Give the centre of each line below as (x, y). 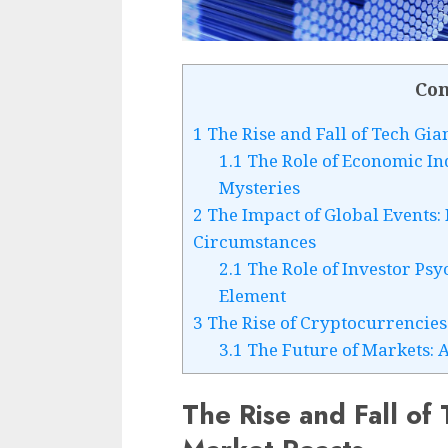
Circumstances (254, 242)
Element (252, 296)
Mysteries (259, 188)
